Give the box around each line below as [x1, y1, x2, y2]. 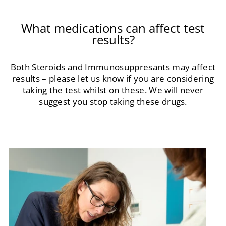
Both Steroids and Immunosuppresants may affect [10, 61, 216, 73]
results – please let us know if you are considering [12, 72, 214, 84]
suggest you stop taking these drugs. [39, 95, 187, 107]
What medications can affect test [21, 20, 205, 36]
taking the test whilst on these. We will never [22, 84, 204, 96]
